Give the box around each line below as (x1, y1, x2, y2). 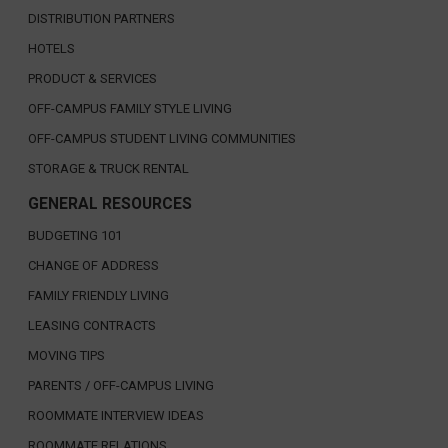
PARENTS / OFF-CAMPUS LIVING (27, 377, 214, 393)
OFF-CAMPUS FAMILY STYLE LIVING (27, 100, 232, 116)
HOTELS (27, 40, 75, 56)
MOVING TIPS (27, 347, 105, 363)
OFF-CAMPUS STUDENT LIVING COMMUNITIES (27, 130, 296, 146)
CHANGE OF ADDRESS (27, 257, 159, 273)
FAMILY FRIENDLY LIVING (27, 287, 169, 303)
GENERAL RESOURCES (27, 194, 192, 213)
